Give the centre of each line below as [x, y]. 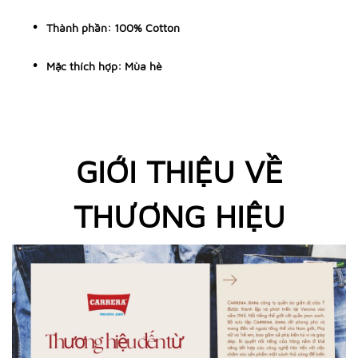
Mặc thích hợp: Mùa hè [104, 66]
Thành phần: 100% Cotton [113, 28]
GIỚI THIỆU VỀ [179, 171]
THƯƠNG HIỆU [179, 215]
